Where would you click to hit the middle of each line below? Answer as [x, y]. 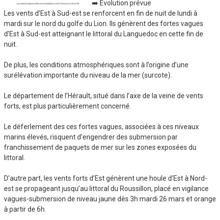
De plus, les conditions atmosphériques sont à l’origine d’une [96, 65]
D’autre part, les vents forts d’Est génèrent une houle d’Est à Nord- [106, 179]
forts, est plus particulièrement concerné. [68, 106]
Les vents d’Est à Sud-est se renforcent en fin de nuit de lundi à [101, 14]
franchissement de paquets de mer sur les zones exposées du [100, 148]
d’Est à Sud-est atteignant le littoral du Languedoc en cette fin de [104, 34]
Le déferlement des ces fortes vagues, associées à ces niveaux [101, 127]
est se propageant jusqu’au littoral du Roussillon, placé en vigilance [106, 189]
